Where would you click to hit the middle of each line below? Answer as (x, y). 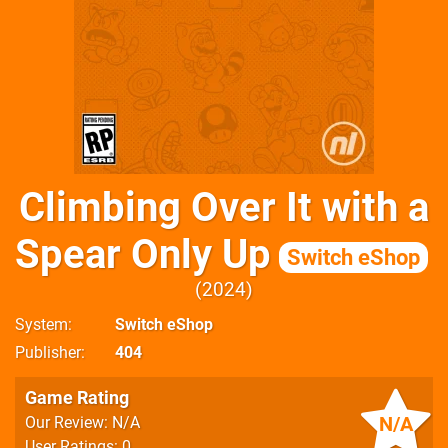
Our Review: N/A (82, 422)
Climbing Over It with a (224, 207)
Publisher (48, 352)
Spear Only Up (143, 254)
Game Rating (77, 397)
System (41, 324)
